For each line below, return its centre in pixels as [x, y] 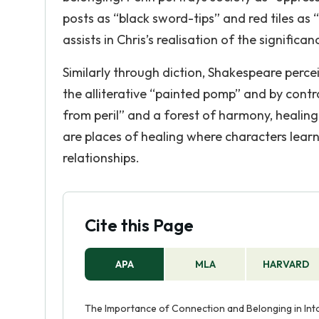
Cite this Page [139, 225]
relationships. [101, 158]
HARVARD [286, 264]
